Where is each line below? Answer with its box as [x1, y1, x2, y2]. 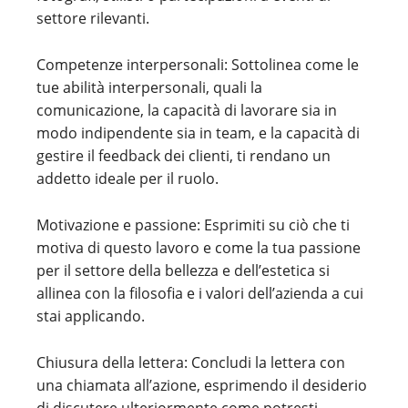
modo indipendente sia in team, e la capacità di [36, 123, 360, 143]
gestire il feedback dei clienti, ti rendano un [36, 146, 331, 166]
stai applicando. [36, 306, 145, 326]
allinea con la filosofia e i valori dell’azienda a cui [36, 283, 363, 303]
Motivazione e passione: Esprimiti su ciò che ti [36, 215, 350, 235]
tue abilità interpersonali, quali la [36, 77, 262, 97]
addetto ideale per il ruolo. [36, 168, 219, 189]
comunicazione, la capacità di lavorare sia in [36, 100, 337, 120]
